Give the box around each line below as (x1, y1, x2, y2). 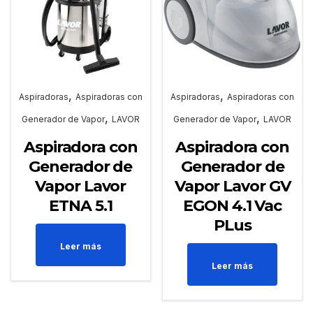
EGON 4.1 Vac (183, 196, 282, 216)
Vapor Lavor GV (174, 177, 291, 196)
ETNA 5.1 (49, 196, 112, 216)
